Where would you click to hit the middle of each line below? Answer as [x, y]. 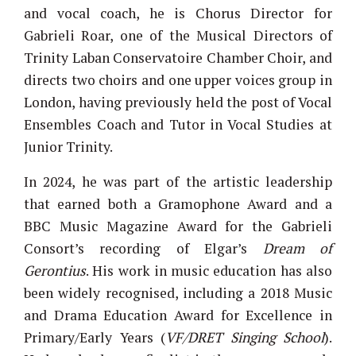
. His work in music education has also [209, 270]
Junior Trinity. [68, 146]
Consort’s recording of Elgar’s [143, 248]
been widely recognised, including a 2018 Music [178, 292]
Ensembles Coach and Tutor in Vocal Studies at [178, 124]
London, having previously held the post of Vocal [178, 102]
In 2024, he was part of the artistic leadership [178, 181]
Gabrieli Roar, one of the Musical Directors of [178, 35]
